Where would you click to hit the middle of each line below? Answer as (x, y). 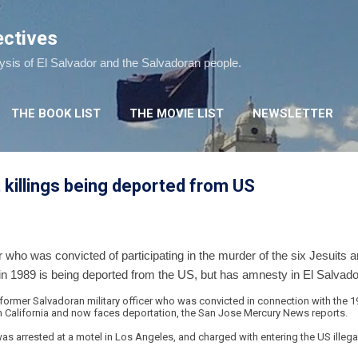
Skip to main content (179, 20)
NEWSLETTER (293, 113)
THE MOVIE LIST (177, 113)
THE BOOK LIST (56, 113)
